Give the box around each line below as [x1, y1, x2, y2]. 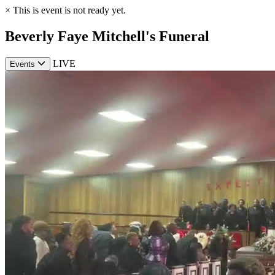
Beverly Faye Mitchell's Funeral [5, 28, 209, 44]
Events [10, 60, 35, 69]
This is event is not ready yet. [10, 5, 126, 15]
